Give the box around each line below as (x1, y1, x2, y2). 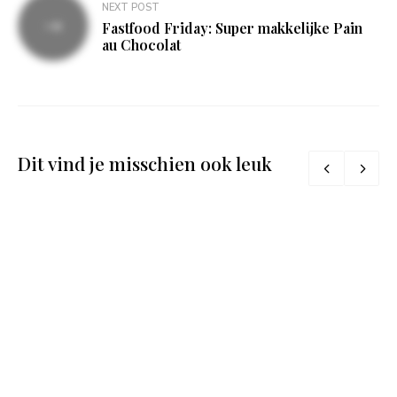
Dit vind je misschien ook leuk (18, 151, 272, 176)
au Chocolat (102, 35, 181, 54)
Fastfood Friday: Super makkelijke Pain (102, 18, 362, 37)
